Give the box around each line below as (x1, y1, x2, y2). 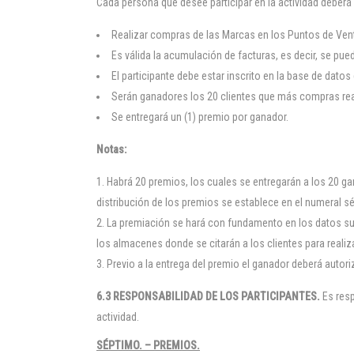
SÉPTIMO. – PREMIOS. (96, 339, 200, 352)
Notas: (96, 143, 126, 156)
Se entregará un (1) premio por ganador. (111, 111, 288, 123)
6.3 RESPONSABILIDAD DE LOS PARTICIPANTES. (96, 290, 320, 303)
